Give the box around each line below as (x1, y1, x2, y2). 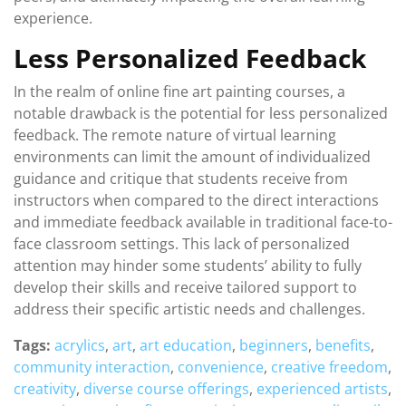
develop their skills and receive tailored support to (14, 277, 357, 297)
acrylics (54, 335, 105, 355)
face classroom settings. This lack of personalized (14, 234, 350, 254)
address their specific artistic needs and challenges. (14, 299, 365, 319)
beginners (239, 335, 308, 355)
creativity (14, 379, 76, 399)
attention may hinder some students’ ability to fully (14, 256, 362, 275)
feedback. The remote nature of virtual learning (14, 125, 336, 145)
